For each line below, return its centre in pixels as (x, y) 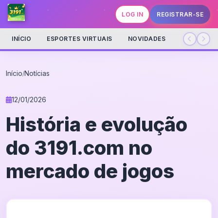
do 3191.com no (79, 148)
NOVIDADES (146, 39)
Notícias (37, 73)
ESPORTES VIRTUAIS (80, 39)
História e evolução (97, 124)
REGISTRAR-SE (180, 14)
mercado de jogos (90, 171)
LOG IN (132, 14)
